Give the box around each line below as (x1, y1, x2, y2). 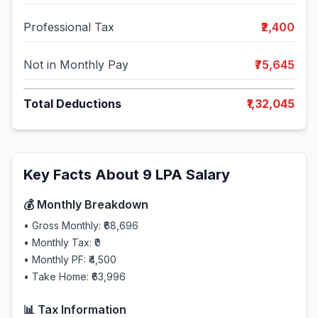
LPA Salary (152, 166, 230, 183)
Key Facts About (23, 166, 143, 183)
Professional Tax (23, 20, 114, 34)
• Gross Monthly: (23, 219, 104, 231)
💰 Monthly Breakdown (23, 197, 148, 212)
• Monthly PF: (23, 253, 89, 265)
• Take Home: (23, 270, 92, 283)
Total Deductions (23, 97, 121, 111)
